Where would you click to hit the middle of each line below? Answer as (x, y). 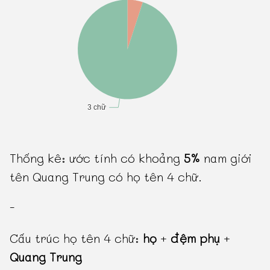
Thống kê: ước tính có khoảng (97, 158)
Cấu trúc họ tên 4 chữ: (77, 238)
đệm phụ (196, 238)
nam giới (226, 158)
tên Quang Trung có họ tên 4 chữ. (106, 176)
